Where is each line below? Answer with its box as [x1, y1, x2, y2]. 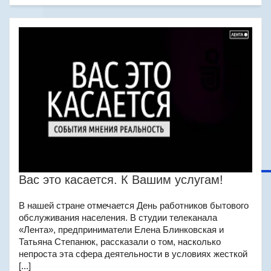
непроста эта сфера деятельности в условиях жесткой [19, 249, 247, 259]
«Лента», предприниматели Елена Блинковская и [19, 224, 224, 235]
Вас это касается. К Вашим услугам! [19, 173, 223, 186]
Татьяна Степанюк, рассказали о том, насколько [19, 237, 221, 247]
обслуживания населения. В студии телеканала [19, 212, 217, 223]
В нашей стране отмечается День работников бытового [19, 200, 249, 211]
